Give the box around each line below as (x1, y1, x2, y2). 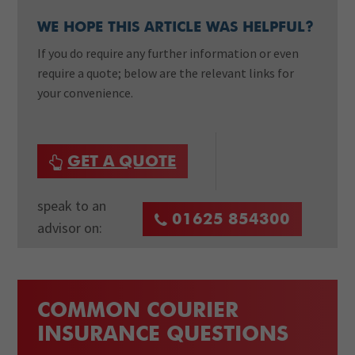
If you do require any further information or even (37, 44, 300, 61)
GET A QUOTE (67, 155, 177, 170)
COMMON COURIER (37, 301, 239, 323)
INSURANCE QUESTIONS (37, 325, 289, 346)
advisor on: (37, 219, 103, 238)
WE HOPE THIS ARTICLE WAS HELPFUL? (37, 21, 315, 36)
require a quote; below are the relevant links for (37, 64, 295, 81)
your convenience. (37, 84, 134, 101)
